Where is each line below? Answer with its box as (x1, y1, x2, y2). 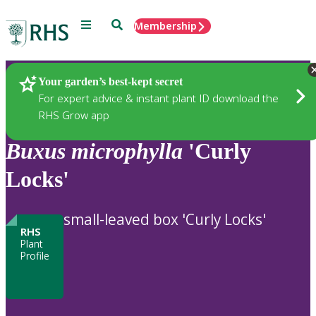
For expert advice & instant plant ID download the (38, 90, 279, 105)
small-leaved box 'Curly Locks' (63, 209, 266, 229)
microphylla (71, 138, 183, 164)
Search (111, 18, 144, 30)
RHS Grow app (38, 107, 109, 122)
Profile (20, 248, 49, 262)
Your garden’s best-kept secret (38, 75, 183, 87)
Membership (134, 19, 197, 32)
